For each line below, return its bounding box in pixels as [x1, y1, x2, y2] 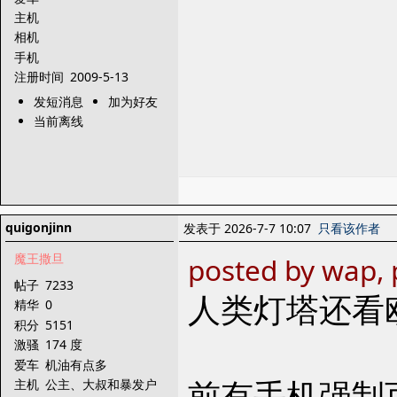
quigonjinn [5, 219, 72, 236]
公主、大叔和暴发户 [45, 375, 160, 393]
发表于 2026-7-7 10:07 [183, 220, 318, 237]
